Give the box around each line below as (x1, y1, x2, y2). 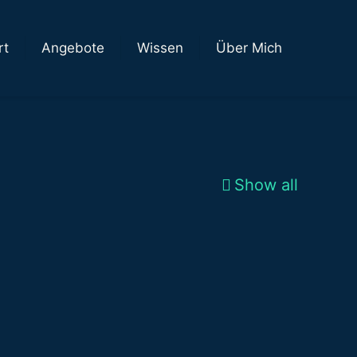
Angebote (41, 40, 104, 56)
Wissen (137, 40, 183, 56)
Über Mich (216, 40, 282, 56)
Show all (234, 175, 298, 194)
